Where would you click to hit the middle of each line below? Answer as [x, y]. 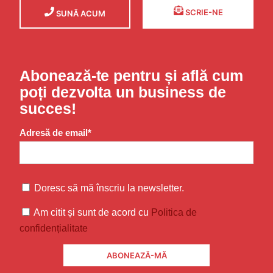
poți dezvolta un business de [123, 92]
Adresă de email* [55, 133]
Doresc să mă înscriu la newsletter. [109, 188]
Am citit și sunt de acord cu [92, 212]
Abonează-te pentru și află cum [131, 75]
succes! [48, 108]
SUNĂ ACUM [80, 14]
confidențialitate [54, 228]
